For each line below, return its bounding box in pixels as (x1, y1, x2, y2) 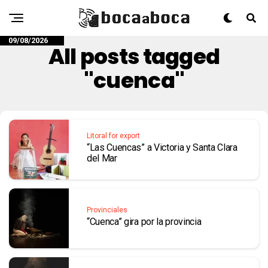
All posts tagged (48, 41, 220, 72)
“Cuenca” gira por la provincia (87, 216, 202, 227)
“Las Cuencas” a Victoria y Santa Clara (87, 142, 237, 153)
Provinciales (87, 206, 127, 214)
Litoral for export (87, 132, 140, 140)
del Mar (87, 153, 117, 164)
